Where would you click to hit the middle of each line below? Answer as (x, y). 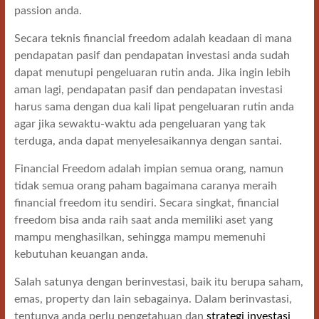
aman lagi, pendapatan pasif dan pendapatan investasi (148, 90)
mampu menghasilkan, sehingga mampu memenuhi (140, 237)
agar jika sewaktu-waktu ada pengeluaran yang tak (140, 124)
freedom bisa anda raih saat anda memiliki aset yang (143, 220)
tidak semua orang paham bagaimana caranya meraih (145, 186)
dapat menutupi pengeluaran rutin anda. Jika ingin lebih (152, 73)
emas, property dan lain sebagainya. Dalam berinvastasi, (153, 299)
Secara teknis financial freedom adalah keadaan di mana (153, 38)
